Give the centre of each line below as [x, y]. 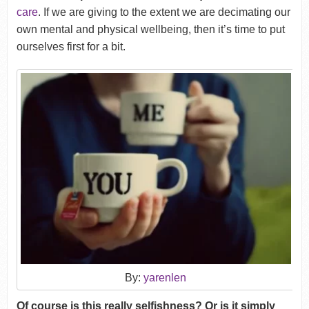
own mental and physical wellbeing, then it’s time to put [150, 30]
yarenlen [165, 278]
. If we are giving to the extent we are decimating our [164, 12]
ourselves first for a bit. [71, 47]
